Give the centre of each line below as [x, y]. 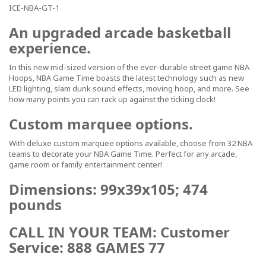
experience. [50, 48]
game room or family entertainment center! [85, 164]
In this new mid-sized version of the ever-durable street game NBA [129, 67]
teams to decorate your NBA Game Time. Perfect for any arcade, [123, 154]
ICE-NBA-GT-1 [34, 8]
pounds [35, 205]
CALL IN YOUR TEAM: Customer [119, 232]
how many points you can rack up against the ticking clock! [112, 99]
